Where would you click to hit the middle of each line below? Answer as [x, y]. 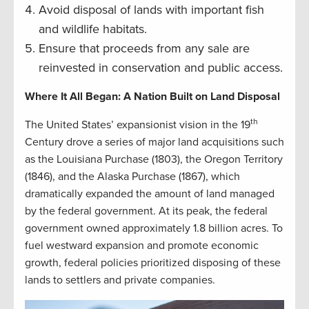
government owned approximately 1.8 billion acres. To [154, 228]
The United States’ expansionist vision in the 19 [138, 124]
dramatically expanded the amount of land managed [150, 193]
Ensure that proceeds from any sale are [144, 48]
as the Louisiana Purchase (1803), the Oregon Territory [154, 159]
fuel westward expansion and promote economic [142, 245]
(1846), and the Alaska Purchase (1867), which [132, 176]
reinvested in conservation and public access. [161, 67]
